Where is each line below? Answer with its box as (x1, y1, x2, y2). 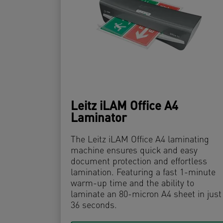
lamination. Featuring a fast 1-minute (71, 168, 216, 178)
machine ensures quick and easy (71, 146, 198, 156)
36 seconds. (71, 201, 117, 211)
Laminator (71, 113, 127, 125)
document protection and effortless (71, 157, 207, 167)
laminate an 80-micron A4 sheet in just (71, 190, 222, 200)
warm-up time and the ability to (71, 179, 194, 189)
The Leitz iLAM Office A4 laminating (71, 135, 209, 145)
